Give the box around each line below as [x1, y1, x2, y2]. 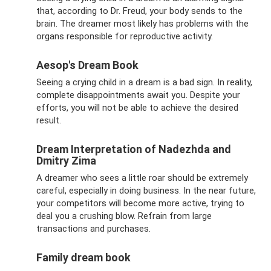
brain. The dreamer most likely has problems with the [36, 18, 249, 29]
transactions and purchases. [36, 223, 151, 234]
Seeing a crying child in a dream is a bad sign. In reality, [36, 76, 252, 88]
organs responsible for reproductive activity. [36, 30, 213, 42]
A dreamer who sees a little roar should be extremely [36, 172, 248, 183]
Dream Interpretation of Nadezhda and [36, 142, 231, 155]
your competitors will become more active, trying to [36, 197, 244, 209]
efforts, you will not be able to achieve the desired [36, 102, 238, 113]
